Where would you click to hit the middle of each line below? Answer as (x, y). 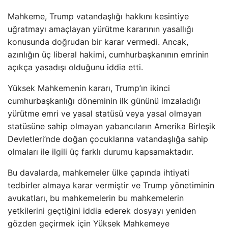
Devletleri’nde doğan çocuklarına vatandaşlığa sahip (108, 139)
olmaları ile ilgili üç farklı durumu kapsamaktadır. (101, 151)
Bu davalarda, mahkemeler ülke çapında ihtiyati (98, 172)
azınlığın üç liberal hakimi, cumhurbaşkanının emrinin (108, 54)
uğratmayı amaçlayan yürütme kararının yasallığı (101, 29)
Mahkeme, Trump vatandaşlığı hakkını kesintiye (98, 16)
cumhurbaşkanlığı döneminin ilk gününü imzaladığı (104, 101)
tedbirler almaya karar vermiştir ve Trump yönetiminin (111, 185)
